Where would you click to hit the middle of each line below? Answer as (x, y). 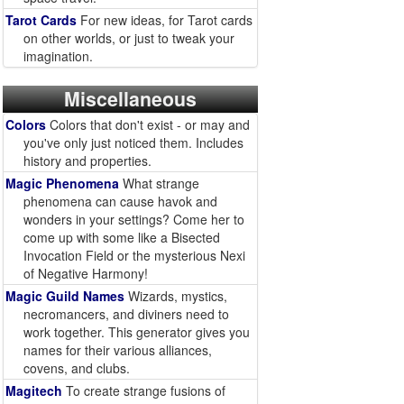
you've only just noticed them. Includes (133, 142)
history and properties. (87, 161)
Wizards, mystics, (176, 296)
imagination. (58, 56)
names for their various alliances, (118, 350)
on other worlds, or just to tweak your (129, 38)
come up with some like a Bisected (122, 237)
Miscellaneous (130, 99)
